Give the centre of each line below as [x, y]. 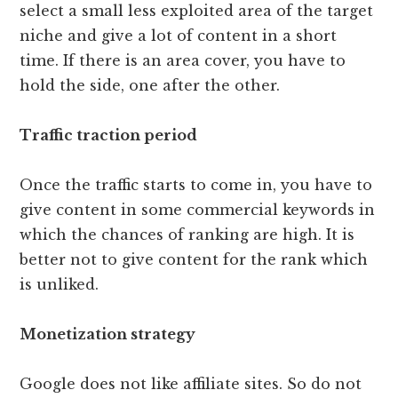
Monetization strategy [108, 334]
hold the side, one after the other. [150, 86]
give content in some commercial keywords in [198, 210]
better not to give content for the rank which [194, 260]
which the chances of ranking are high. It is [187, 235]
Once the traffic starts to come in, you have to [196, 185]
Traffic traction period [109, 135]
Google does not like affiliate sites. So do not [191, 384]
